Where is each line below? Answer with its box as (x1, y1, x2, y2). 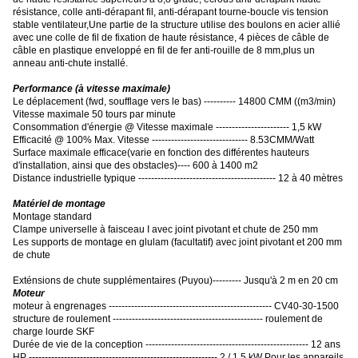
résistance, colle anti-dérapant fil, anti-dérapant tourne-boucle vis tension (13, 6, 328, 18)
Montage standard (13, 210, 92, 222)
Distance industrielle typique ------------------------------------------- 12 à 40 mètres (13, 172, 343, 184)
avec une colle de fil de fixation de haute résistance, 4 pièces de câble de (13, 31, 329, 43)
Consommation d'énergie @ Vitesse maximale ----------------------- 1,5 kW (13, 121, 321, 133)
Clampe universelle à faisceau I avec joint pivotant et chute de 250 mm (13, 223, 318, 235)
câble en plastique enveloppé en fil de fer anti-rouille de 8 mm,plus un (13, 44, 315, 56)
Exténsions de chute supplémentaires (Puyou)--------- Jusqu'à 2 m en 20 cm (13, 274, 338, 286)
